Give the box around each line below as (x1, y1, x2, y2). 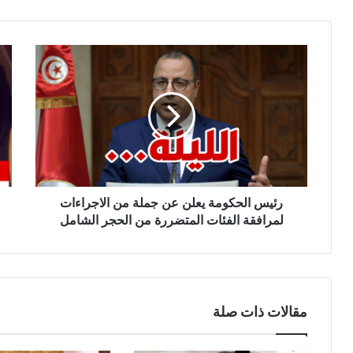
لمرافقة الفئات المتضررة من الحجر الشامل (59, 210, 284, 229)
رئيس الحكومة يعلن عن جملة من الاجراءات (60, 193, 283, 212)
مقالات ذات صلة (213, 301, 307, 321)
